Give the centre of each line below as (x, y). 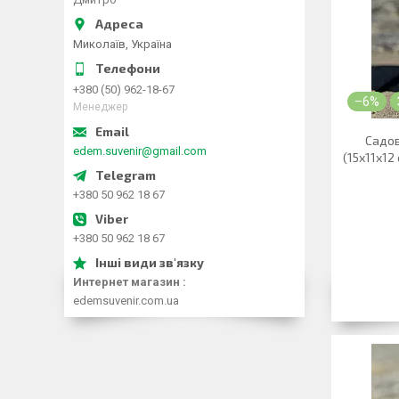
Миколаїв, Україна (122, 44)
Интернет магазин (126, 281)
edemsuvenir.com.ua (126, 300)
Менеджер (100, 106)
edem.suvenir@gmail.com (140, 151)
